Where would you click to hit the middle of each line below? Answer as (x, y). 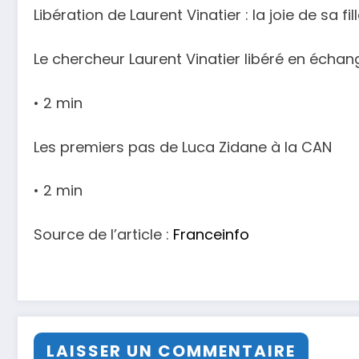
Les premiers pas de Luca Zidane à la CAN (183, 147)
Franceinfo (211, 235)
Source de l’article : (103, 235)
